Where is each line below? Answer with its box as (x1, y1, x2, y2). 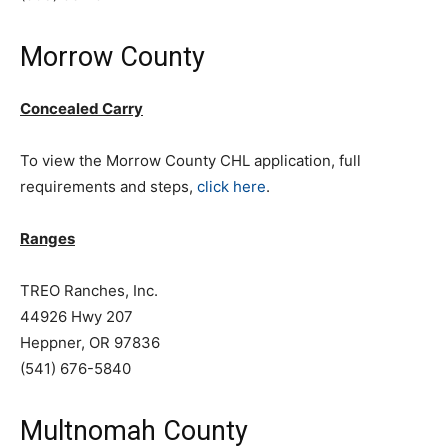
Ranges (20, 229, 75, 248)
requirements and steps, (20, 177, 197, 196)
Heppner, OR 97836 (20, 333, 160, 352)
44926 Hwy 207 (20, 307, 133, 326)
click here (197, 177, 266, 196)
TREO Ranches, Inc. (20, 281, 158, 300)
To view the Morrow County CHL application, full (20, 151, 361, 170)
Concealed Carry (20, 99, 143, 118)
